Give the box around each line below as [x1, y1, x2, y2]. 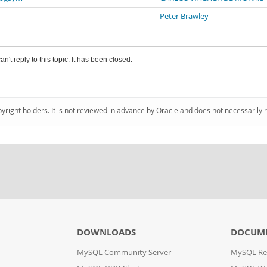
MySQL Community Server [76, 247, 171, 257]
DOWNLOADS [76, 226, 136, 238]
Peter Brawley [160, 11, 209, 21]
